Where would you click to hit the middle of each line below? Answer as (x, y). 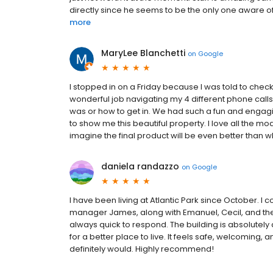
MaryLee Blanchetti (143, 53)
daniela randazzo (140, 167)
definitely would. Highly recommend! (142, 249)
